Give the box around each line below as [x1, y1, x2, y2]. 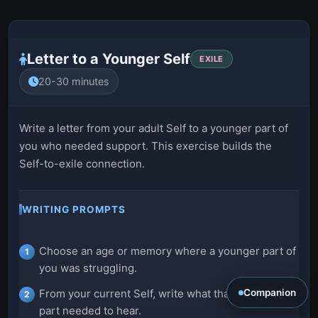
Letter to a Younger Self [27, 50, 190, 68]
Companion [243, 287, 296, 298]
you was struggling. [39, 261, 137, 275]
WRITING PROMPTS [22, 204, 126, 216]
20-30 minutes [38, 75, 109, 88]
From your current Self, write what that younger [39, 287, 278, 301]
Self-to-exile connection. [19, 157, 145, 171]
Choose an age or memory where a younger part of [39, 244, 296, 258]
